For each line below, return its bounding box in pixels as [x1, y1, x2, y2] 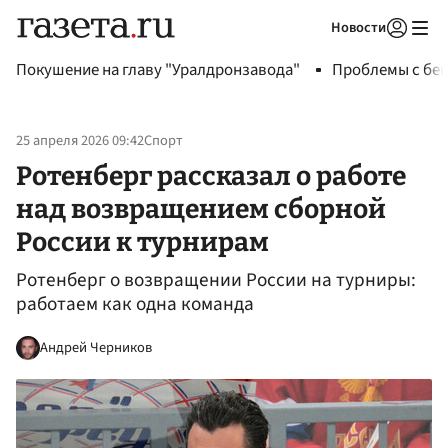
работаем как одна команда [16, 290, 254, 319]
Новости [331, 17, 386, 38]
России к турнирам [16, 225, 269, 258]
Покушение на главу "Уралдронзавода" [16, 58, 300, 82]
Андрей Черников [40, 336, 152, 358]
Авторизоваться [268, 44, 362, 62]
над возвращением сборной [16, 192, 386, 225]
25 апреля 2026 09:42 [16, 130, 144, 152]
